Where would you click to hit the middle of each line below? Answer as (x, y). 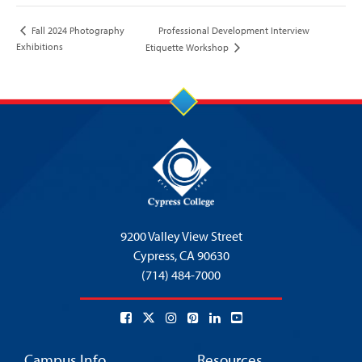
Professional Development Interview (234, 30)
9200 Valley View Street (181, 236)
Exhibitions (40, 47)
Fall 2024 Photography (77, 31)
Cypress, (156, 256)
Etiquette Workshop (188, 48)
